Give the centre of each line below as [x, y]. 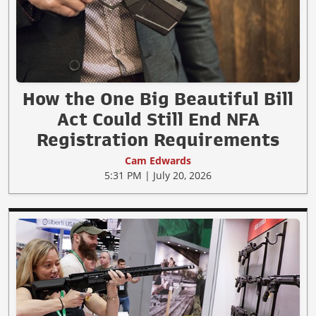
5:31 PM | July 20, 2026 [158, 176]
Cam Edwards [158, 161]
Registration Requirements [158, 140]
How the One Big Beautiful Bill [158, 99]
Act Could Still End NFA [158, 120]
